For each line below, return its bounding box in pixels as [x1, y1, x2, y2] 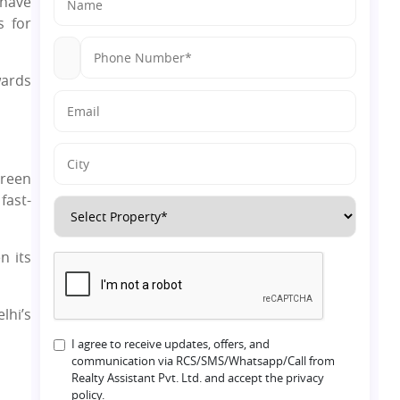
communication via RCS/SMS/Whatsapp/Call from [71, 353, 336, 369]
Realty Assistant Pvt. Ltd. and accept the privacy [71, 370, 325, 386]
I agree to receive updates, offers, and [71, 336, 271, 352]
